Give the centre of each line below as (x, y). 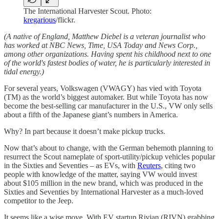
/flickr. (66, 20)
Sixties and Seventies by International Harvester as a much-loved (104, 192)
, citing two (178, 165)
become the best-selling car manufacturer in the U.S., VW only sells (108, 106)
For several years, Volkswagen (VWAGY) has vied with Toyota (103, 88)
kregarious (40, 20)
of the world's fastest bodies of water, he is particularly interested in (107, 63)
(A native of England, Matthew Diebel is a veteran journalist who (105, 36)
